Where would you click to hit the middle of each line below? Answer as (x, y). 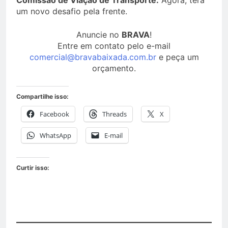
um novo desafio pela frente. (72, 11)
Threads (115, 114)
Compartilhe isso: (42, 97)
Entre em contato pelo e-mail (114, 46)
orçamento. (114, 68)
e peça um (177, 57)
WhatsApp (55, 136)
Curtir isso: (33, 168)
